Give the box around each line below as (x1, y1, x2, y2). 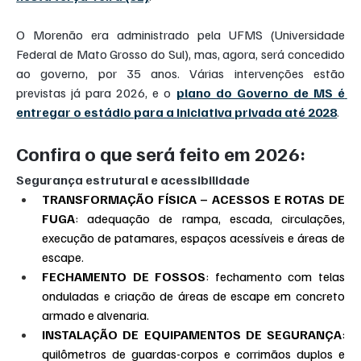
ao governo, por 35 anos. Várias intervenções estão (16, 65, 345, 82)
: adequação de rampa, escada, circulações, (75, 210, 345, 227)
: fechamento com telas (205, 268, 345, 285)
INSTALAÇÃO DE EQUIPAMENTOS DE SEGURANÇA (42, 326, 342, 343)
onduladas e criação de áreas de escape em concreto (42, 288, 345, 305)
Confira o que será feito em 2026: (16, 141, 306, 166)
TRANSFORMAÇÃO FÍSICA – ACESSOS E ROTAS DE (42, 191, 345, 208)
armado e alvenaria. (42, 307, 150, 324)
